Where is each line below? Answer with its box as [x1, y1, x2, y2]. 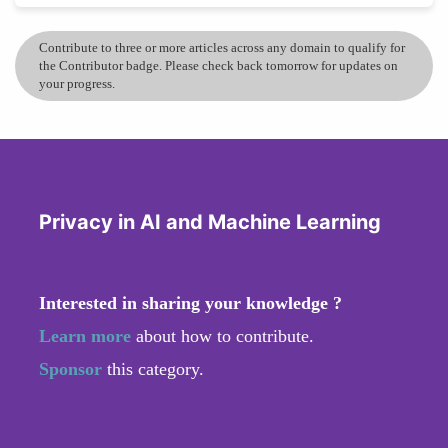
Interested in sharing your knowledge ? [39, 292, 342, 313]
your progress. [39, 75, 115, 91]
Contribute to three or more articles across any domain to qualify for [39, 39, 405, 55]
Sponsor [39, 358, 107, 379]
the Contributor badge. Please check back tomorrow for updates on [39, 57, 398, 73]
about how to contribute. [131, 325, 314, 346]
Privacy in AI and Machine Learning [39, 209, 381, 234]
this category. [107, 358, 204, 379]
